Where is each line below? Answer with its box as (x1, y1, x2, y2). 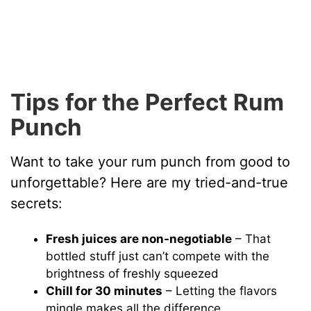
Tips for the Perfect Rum (10, 88, 285, 117)
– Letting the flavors (162, 283, 278, 298)
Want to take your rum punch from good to (10, 153, 291, 170)
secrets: (10, 194, 63, 212)
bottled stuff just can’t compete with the (46, 249, 270, 263)
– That (232, 231, 271, 246)
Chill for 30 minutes (46, 283, 163, 298)
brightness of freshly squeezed (46, 266, 219, 280)
